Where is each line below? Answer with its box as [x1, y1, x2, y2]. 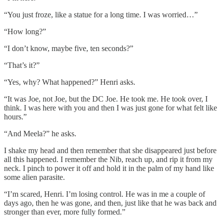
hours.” [4, 112, 27, 121]
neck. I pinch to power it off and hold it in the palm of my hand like [4, 164, 214, 173]
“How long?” [4, 27, 46, 36]
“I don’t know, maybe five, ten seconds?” [4, 44, 133, 53]
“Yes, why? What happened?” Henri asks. [4, 78, 135, 87]
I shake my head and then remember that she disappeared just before [4, 146, 217, 155]
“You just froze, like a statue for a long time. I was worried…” [4, 10, 198, 19]
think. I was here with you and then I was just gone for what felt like [4, 104, 217, 112]
